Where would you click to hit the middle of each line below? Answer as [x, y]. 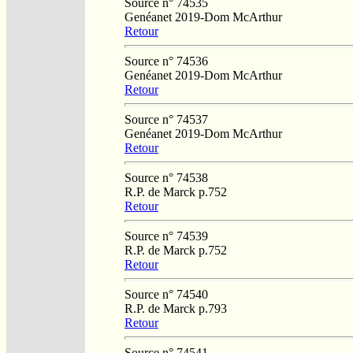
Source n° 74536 [166, 61]
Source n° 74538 [166, 177]
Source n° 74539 [166, 236]
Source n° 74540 [166, 294]
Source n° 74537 [166, 119]
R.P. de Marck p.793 [176, 308]
